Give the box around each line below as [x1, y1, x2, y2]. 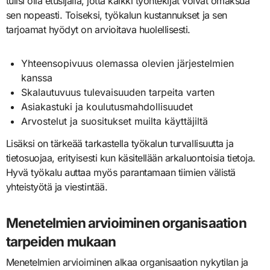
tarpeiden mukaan [5, 233, 116, 250]
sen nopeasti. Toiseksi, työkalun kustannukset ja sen [5, 9, 227, 22]
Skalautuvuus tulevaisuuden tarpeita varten [21, 86, 215, 99]
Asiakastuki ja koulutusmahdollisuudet [21, 101, 193, 113]
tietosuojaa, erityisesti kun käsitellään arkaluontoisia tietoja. [5, 152, 256, 165]
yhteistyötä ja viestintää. [5, 181, 108, 193]
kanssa [21, 72, 53, 84]
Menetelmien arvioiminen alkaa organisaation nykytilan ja [5, 256, 248, 268]
